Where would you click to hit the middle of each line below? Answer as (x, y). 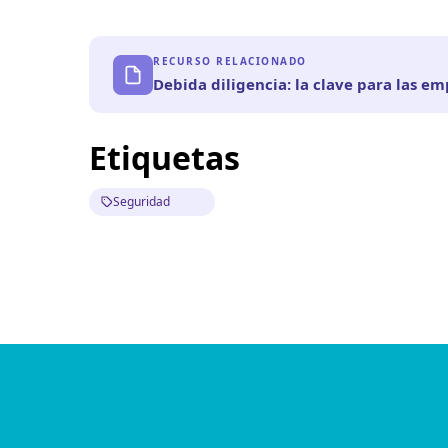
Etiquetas (165, 157)
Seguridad (142, 201)
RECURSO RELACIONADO (230, 61)
